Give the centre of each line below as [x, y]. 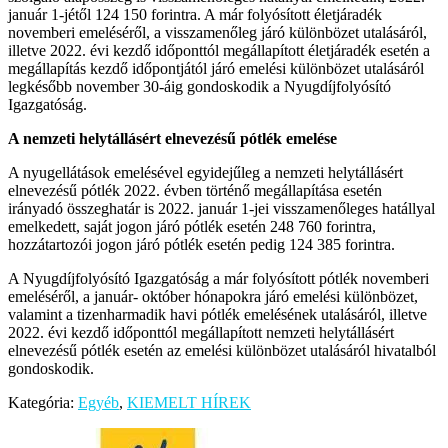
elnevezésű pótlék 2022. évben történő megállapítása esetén [195, 190]
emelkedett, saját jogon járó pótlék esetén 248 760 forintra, [192, 226]
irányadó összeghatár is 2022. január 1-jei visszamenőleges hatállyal [221, 208]
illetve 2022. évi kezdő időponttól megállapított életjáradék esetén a [219, 50]
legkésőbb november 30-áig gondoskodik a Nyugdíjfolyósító [199, 86]
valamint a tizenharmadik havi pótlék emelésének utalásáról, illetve [217, 314]
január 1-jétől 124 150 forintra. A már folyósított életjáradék [195, 14]
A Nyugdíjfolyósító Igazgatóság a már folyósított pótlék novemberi [218, 278]
